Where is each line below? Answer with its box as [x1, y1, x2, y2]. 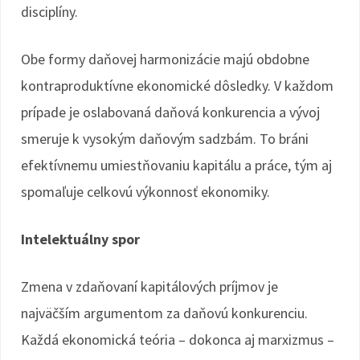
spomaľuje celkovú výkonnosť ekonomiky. [21, 182, 270, 201]
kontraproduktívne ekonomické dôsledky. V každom [21, 76, 333, 95]
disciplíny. [21, 2, 78, 21]
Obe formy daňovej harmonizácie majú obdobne [21, 50, 309, 68]
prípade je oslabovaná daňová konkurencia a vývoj [21, 103, 320, 121]
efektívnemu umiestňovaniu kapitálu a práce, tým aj [21, 156, 332, 174]
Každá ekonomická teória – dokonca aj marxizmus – [21, 330, 334, 349]
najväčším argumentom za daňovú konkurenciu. [21, 304, 308, 322]
